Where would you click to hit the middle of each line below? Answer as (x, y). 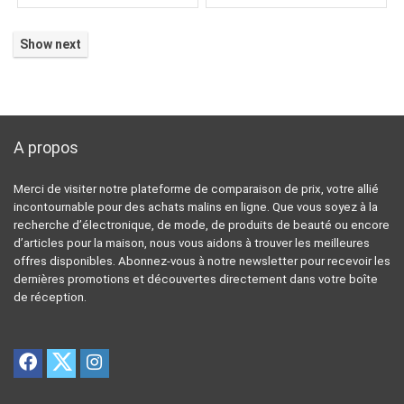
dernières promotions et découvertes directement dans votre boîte (196, 279)
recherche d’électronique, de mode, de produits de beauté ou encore (202, 225)
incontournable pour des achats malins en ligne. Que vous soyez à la (196, 207)
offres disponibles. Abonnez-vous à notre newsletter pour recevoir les (202, 261)
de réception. (50, 297)
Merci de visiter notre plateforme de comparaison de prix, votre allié (196, 188)
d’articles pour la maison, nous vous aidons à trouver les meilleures (192, 243)
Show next (50, 44)
